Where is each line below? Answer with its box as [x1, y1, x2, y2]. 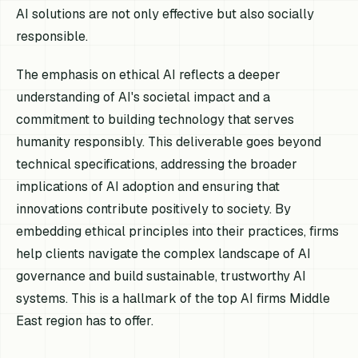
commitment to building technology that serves [16, 110, 295, 128]
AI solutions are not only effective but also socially [16, 6, 315, 23]
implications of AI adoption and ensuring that [16, 177, 280, 195]
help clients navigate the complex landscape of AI [16, 245, 312, 262]
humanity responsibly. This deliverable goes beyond [16, 133, 322, 150]
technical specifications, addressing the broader [16, 155, 298, 173]
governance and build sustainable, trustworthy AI [16, 267, 307, 284]
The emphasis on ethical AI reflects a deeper [16, 66, 281, 83]
